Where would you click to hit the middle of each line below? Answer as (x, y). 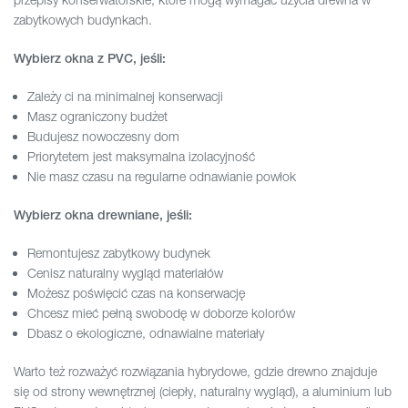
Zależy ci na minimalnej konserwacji (125, 97)
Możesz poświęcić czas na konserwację (136, 293)
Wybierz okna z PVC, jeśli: (90, 59)
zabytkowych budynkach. (83, 20)
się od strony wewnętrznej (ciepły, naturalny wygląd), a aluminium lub (203, 392)
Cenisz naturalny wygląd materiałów (125, 273)
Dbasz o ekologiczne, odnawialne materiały (146, 333)
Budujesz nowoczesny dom (103, 137)
